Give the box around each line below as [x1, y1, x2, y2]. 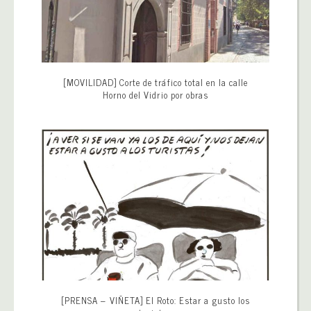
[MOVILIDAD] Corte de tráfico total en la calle [62, 74, 249, 90]
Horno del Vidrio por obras [102, 87, 209, 102]
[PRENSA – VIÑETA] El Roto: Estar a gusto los [61, 293, 250, 308]
